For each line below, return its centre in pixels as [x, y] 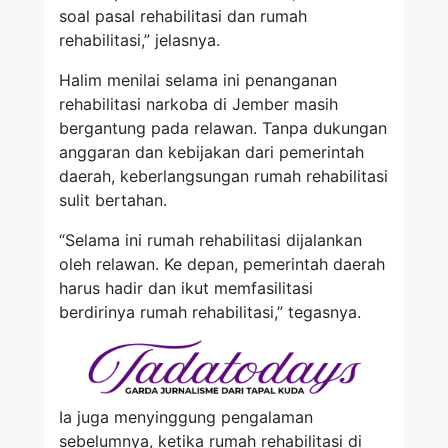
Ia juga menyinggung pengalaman [186, 416]
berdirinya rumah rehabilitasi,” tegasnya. [210, 312]
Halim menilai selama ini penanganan [198, 80]
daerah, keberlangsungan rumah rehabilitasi [223, 176]
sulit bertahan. [113, 200]
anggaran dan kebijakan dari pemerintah [211, 152]
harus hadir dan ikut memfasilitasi [186, 288]
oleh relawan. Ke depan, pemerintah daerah [222, 264]
